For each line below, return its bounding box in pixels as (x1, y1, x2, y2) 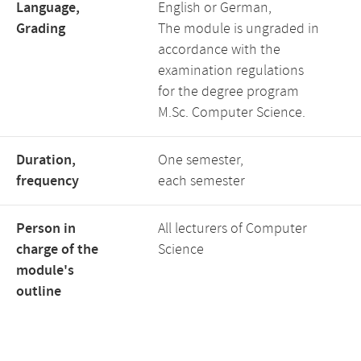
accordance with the (158, 40, 280, 60)
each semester (158, 172, 245, 191)
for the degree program (158, 82, 299, 102)
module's (16, 261, 74, 280)
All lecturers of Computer (158, 219, 307, 239)
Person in (16, 219, 76, 239)
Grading (16, 19, 65, 39)
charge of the (16, 240, 98, 259)
